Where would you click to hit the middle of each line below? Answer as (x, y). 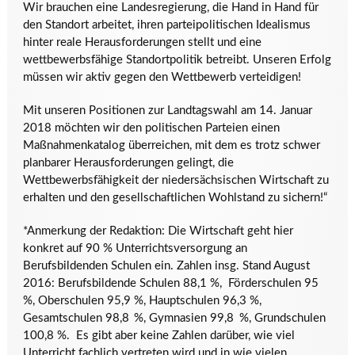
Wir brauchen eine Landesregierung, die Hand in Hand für (170, 8)
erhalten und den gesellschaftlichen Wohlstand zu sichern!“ (175, 198)
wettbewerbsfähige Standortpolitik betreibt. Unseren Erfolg (177, 60)
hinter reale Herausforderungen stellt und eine (142, 42)
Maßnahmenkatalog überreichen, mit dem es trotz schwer (171, 145)
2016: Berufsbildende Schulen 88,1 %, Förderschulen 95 (173, 283)
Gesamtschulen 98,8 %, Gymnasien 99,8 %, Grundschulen (174, 318)
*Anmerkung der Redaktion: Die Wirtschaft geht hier (158, 231)
